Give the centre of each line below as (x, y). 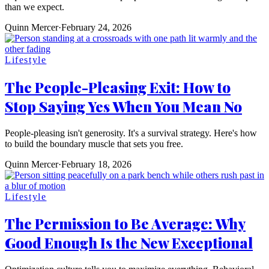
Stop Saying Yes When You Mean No (123, 106)
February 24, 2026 (96, 27)
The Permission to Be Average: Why (125, 224)
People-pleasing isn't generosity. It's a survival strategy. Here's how (131, 133)
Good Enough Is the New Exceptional (129, 243)
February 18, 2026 (96, 164)
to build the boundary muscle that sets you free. (94, 144)
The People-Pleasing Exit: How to (118, 87)
